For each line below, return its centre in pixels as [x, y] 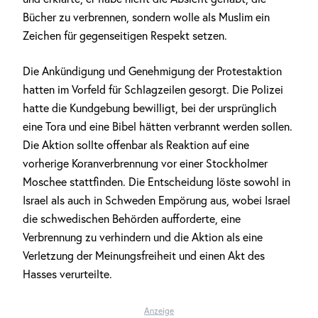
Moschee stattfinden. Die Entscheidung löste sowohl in [157, 182]
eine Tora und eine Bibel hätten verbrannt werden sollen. [158, 126]
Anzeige [159, 311]
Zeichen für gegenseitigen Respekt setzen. [125, 35]
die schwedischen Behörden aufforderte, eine [132, 219]
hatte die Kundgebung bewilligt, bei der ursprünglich [150, 108]
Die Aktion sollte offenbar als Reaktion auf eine [136, 145]
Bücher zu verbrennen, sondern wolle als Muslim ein [146, 17]
